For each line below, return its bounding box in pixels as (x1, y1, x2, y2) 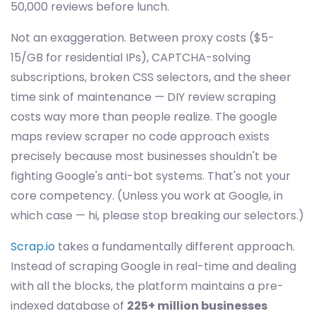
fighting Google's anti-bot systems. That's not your (11, 168, 291, 184)
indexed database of (11, 298, 127, 314)
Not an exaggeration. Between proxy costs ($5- (11, 30, 274, 46)
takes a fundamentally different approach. (55, 238, 295, 255)
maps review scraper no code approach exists (11, 128, 269, 145)
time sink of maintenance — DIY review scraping (11, 89, 276, 105)
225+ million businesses (127, 298, 267, 314)
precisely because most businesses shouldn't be (11, 148, 277, 164)
